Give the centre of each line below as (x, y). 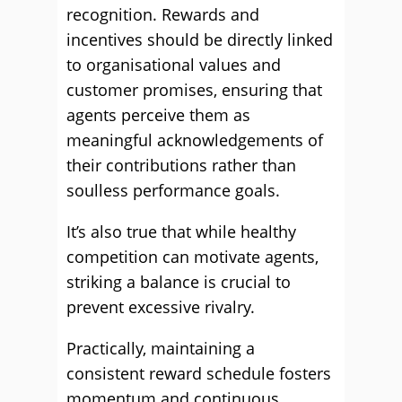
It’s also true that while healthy (181, 232)
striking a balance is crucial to (179, 282)
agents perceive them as (158, 115)
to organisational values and (174, 65)
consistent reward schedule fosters (199, 373)
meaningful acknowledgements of (195, 140)
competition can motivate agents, (192, 257)
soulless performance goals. (173, 190)
